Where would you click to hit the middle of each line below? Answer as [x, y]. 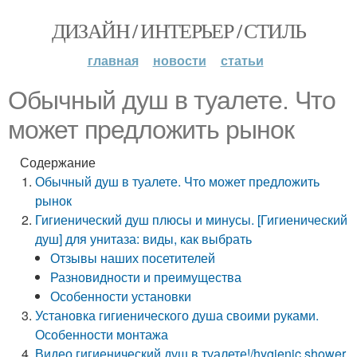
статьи [242, 60]
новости [179, 60]
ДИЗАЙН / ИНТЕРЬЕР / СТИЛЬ [178, 30]
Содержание [58, 162]
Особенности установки [121, 296]
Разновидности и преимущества [146, 277]
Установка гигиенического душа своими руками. [177, 315]
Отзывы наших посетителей [133, 258]
